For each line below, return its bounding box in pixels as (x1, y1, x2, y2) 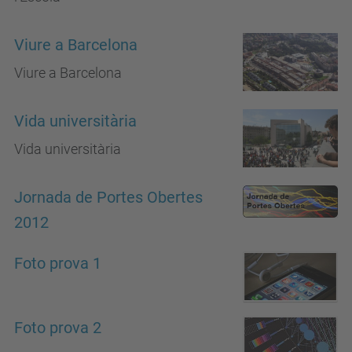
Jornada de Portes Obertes (14, 189, 203, 207)
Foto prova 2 (14, 319, 101, 338)
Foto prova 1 (14, 255, 101, 273)
